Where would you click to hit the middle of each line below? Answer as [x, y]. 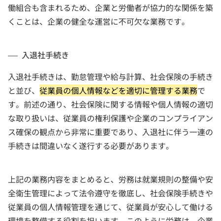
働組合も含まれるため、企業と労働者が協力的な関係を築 [110, 7]
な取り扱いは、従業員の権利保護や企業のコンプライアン [110, 118]
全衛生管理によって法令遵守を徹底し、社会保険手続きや [110, 193]
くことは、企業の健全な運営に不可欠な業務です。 [99, 21]
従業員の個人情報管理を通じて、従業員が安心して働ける [110, 207]
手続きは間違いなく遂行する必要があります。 [91, 146]
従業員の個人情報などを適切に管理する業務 [118, 90]
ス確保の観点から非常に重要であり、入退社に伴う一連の [110, 132]
